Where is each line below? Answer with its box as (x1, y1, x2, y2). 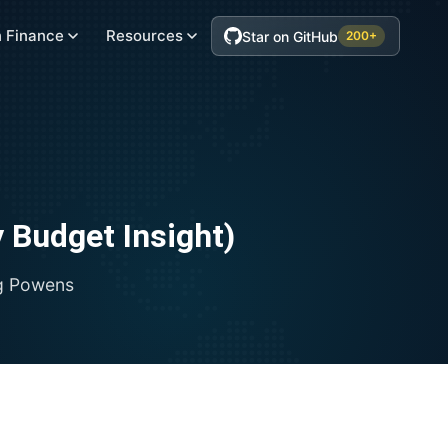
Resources (106, 26, 183, 45)
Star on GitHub (242, 27, 338, 45)
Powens (8, 274, 74, 295)
